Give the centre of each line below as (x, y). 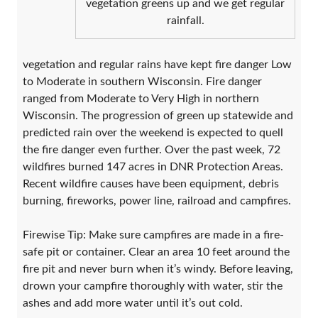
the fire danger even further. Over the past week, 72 (152, 149)
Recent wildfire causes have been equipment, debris (151, 183)
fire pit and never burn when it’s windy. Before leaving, (158, 269)
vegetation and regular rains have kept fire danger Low (157, 64)
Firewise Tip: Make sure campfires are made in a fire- (153, 235)
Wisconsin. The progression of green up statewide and (158, 115)
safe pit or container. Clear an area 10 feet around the (156, 252)
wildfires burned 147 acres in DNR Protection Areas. (153, 166)
